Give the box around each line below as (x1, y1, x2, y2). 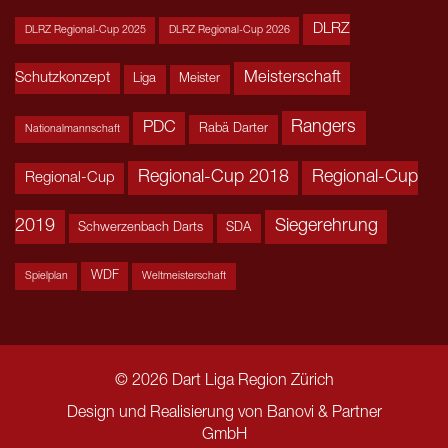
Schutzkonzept (15, 71, 110, 87)
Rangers (291, 119, 357, 138)
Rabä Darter (198, 123, 268, 137)
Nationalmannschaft (24, 124, 120, 136)
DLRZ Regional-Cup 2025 (24, 25, 146, 37)
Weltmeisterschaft (141, 271, 226, 283)
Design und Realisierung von (66, 405, 267, 422)
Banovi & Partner (266, 405, 382, 422)
